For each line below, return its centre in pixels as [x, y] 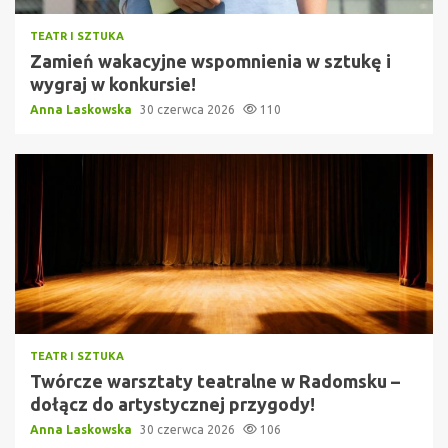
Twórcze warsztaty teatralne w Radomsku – [215, 381]
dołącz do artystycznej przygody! [172, 404]
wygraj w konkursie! [113, 84]
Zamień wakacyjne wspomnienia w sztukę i [210, 61]
